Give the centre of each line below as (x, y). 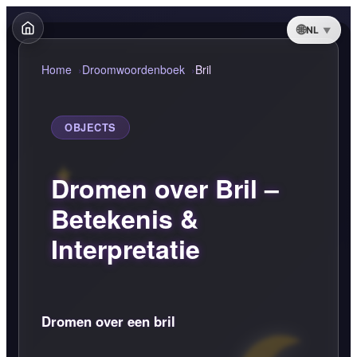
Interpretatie (126, 249)
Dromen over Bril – (165, 188)
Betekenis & (125, 219)
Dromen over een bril (108, 321)
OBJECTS (90, 127)
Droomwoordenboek (133, 69)
